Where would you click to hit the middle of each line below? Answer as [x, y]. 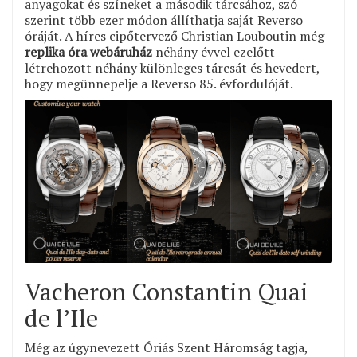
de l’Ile [61, 318]
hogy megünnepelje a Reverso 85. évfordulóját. [159, 84]
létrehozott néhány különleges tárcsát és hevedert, [172, 68]
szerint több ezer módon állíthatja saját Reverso [164, 20]
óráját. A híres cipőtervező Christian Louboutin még [175, 36]
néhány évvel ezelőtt [214, 52]
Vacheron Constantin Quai [167, 292]
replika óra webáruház [88, 52]
